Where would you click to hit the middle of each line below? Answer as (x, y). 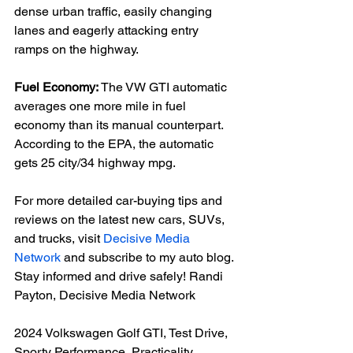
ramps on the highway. (76, 50)
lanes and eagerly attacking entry (108, 31)
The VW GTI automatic (164, 87)
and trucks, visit (59, 239)
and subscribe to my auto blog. (149, 258)
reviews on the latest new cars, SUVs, (121, 220)
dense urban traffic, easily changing (115, 12)
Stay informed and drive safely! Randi (120, 277)
